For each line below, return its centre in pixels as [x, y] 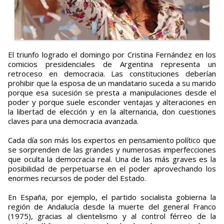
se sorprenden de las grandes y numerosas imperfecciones [112, 150]
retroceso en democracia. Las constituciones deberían [112, 74]
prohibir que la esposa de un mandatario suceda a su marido [112, 83]
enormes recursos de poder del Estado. [77, 178]
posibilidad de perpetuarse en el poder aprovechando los [112, 169]
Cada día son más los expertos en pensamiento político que [112, 140]
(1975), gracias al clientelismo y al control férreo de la [112, 216]
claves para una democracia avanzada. [73, 121]
